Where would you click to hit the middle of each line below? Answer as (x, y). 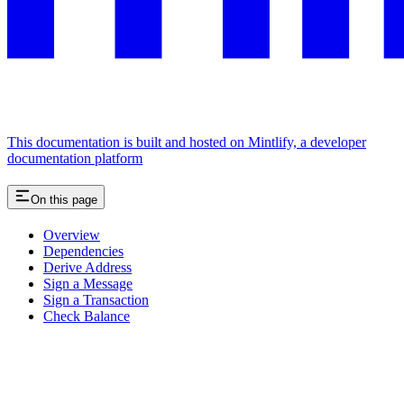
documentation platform (75, 159)
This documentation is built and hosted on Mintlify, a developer (187, 142)
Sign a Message (88, 284)
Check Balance (87, 316)
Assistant (33, 367)
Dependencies (83, 251)
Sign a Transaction (96, 300)
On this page (64, 200)
